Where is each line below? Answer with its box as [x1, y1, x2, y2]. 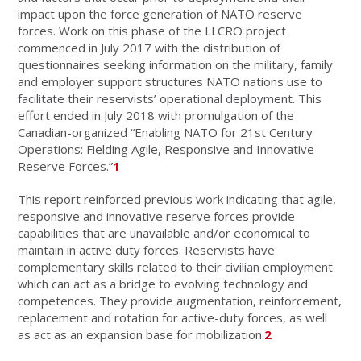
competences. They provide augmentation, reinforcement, [18, 292, 342, 309]
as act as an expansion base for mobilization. [18, 326, 265, 342]
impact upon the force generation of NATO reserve [18, 5, 303, 22]
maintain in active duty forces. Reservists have [18, 241, 276, 258]
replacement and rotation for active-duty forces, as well [18, 309, 328, 326]
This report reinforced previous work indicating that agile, [18, 190, 337, 207]
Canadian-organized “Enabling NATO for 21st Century [18, 123, 313, 140]
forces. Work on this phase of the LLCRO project [18, 22, 287, 39]
